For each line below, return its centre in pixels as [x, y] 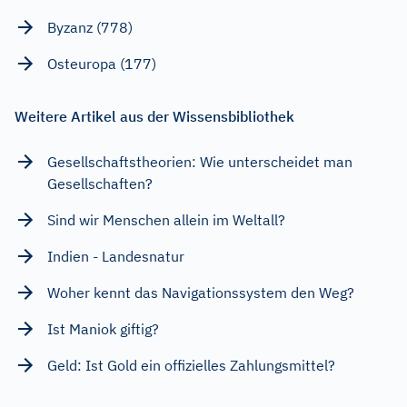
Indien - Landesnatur [116, 256]
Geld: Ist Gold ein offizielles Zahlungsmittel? [191, 365]
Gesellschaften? [100, 183]
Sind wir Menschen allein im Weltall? [166, 219]
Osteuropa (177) [102, 63]
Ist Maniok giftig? [103, 328]
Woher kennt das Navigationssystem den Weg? [201, 292]
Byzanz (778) [90, 27]
